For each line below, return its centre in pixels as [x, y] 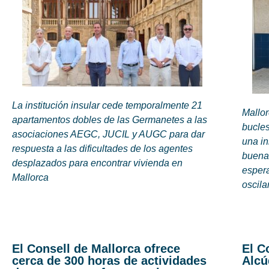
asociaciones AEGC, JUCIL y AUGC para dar [108, 134]
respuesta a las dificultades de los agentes [102, 148]
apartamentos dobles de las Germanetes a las [110, 119]
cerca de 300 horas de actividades [109, 261]
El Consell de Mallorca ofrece [96, 249]
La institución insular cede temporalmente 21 [107, 105]
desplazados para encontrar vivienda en [97, 163]
